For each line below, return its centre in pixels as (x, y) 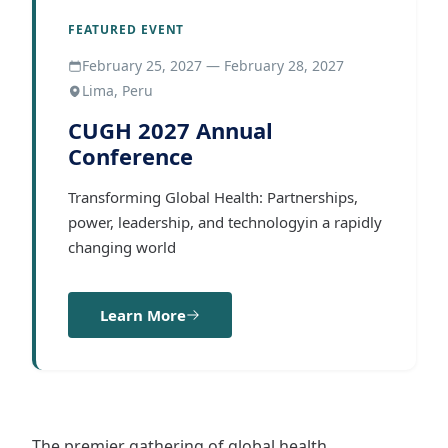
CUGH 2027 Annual (170, 130)
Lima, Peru (117, 90)
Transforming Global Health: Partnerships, (213, 197)
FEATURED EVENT (126, 29)
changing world (122, 247)
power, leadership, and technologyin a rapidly (225, 222)
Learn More (143, 315)
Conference (130, 156)
